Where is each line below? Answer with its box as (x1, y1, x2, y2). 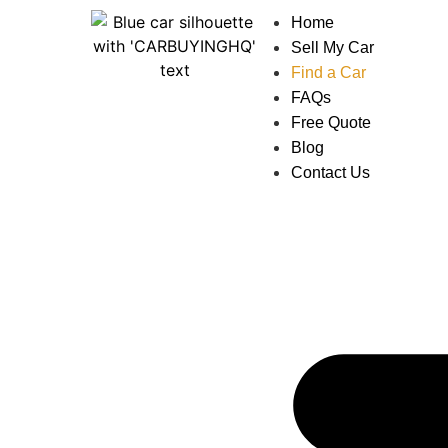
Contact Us (291, 164, 371, 181)
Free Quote (291, 114, 372, 131)
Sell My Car (291, 39, 375, 56)
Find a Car (291, 64, 367, 81)
